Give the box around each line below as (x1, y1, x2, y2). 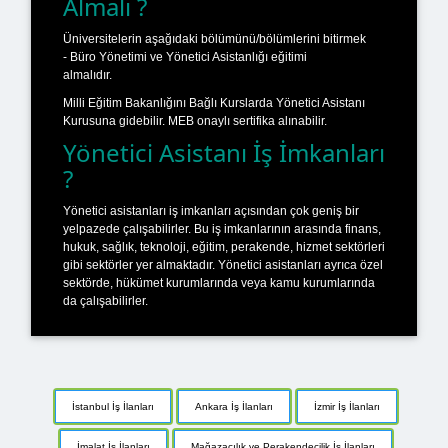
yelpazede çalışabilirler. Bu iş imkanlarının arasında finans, (63, 221, 381, 236)
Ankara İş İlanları (194, 400, 273, 412)
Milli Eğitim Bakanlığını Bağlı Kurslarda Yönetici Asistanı (63, 95, 365, 110)
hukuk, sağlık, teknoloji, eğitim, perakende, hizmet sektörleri (63, 239, 385, 254)
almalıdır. (63, 67, 112, 82)
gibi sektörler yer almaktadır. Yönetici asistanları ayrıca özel (63, 257, 383, 272)
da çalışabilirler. (63, 293, 148, 308)
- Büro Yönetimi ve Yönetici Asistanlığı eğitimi (63, 49, 307, 64)
